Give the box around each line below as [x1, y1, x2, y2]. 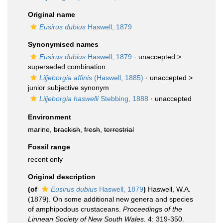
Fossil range [28, 143, 70, 151]
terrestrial [104, 125, 134, 133]
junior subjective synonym [28, 84, 109, 92]
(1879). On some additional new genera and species [28, 195, 193, 203]
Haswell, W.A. [148, 185, 191, 193]
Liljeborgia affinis [39, 74, 92, 82]
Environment [28, 113, 71, 121]
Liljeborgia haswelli [39, 95, 99, 103]
